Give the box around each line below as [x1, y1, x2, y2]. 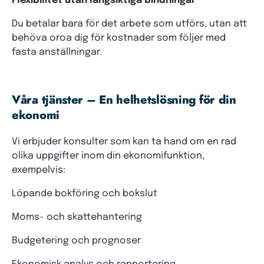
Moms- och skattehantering [12, 212, 142, 222]
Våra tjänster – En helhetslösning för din [12, 91, 236, 108]
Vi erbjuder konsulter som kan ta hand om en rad [12, 137, 236, 147]
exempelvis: [12, 165, 65, 175]
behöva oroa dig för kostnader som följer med [12, 33, 226, 43]
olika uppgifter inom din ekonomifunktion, [12, 151, 204, 161]
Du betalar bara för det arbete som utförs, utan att [12, 19, 247, 29]
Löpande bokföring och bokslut [12, 189, 157, 199]
